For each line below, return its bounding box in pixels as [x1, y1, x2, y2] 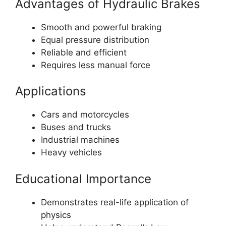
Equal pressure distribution [41, 34, 149, 45]
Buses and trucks [41, 122, 111, 133]
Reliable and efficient [41, 47, 127, 58]
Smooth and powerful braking [41, 22, 161, 32]
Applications [15, 84, 86, 99]
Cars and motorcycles [41, 109, 129, 120]
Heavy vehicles [41, 147, 102, 158]
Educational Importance [15, 171, 151, 186]
